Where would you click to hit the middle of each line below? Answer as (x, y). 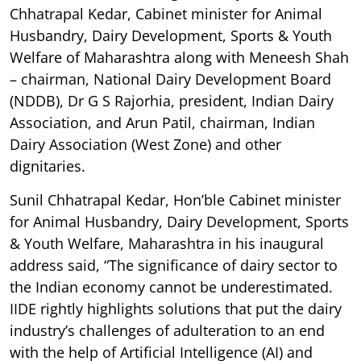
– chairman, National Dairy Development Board (170, 79)
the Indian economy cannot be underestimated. (171, 287)
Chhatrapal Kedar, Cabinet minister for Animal (166, 14)
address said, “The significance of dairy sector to (174, 266)
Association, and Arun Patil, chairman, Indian (162, 123)
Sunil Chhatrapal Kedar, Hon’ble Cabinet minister (175, 200)
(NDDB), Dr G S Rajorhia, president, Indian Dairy (172, 101)
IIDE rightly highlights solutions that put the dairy (176, 309)
